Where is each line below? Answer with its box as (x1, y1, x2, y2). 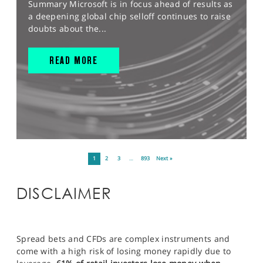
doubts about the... (28, 23, 107, 35)
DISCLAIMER (16, 184, 112, 203)
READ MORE (49, 54, 99, 67)
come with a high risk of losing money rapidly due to (16, 245, 231, 257)
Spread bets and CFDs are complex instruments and (16, 233, 230, 245)
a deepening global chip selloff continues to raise (28, 11, 231, 22)
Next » (156, 155, 173, 163)
